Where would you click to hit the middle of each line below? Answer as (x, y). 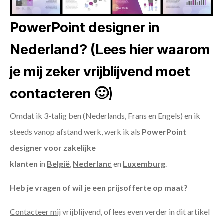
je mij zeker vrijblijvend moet (100, 71)
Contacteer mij (35, 212)
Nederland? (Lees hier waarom (110, 50)
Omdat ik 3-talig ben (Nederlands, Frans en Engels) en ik (105, 116)
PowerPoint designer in (85, 28)
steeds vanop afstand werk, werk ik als (76, 132)
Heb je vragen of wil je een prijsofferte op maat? (99, 188)
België (58, 164)
